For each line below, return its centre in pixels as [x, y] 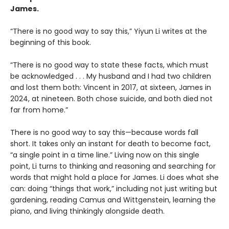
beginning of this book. [51, 43]
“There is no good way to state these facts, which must [109, 65]
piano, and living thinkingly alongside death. [87, 211]
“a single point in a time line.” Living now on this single [105, 155]
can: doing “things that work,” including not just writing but [114, 189]
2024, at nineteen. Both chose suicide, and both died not [111, 99]
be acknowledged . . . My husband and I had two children [111, 76]
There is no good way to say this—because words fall [104, 133]
